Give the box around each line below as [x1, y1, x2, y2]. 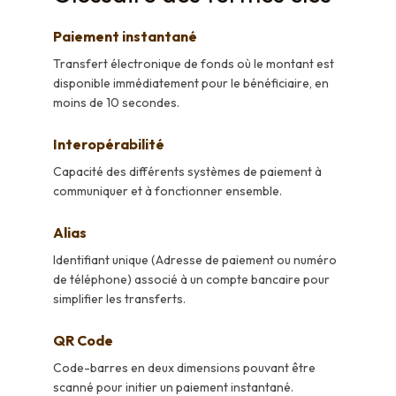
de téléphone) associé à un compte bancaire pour [53, 271, 330, 288]
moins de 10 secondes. [53, 95, 179, 111]
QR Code [53, 331, 113, 350]
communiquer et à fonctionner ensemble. [53, 183, 282, 200]
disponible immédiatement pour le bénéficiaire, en [53, 75, 329, 92]
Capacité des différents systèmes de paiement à [53, 164, 322, 180]
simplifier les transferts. [53, 291, 186, 308]
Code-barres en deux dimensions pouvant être [53, 360, 316, 377]
